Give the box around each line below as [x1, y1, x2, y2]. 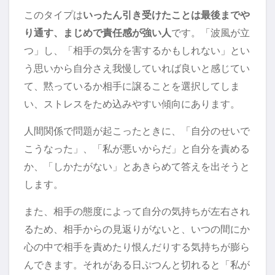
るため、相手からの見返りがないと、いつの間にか [24, 223, 250, 235]
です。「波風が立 [171, 27, 250, 39]
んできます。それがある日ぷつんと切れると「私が [24, 259, 250, 271]
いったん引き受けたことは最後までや [83, 9, 250, 21]
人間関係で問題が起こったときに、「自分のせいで [24, 125, 250, 137]
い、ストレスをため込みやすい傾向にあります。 [24, 98, 240, 110]
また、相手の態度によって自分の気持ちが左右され [24, 206, 250, 217]
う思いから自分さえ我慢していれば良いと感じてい [24, 63, 250, 74]
